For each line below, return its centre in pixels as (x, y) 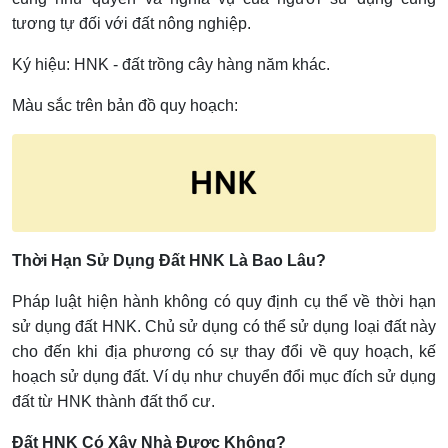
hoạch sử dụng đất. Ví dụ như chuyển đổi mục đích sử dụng (224, 376)
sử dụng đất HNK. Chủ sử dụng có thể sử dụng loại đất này (224, 326)
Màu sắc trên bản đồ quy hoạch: (125, 106)
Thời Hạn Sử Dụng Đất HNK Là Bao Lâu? (169, 260)
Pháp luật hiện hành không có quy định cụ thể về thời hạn (224, 301)
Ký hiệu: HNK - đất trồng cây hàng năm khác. (171, 65)
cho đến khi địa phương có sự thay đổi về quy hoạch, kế (224, 351)
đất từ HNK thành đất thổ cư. (113, 401)
